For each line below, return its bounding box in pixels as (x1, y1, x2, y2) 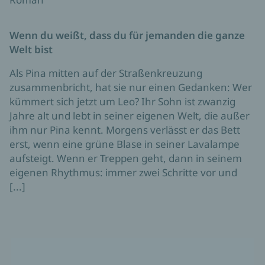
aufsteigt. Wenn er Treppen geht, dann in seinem (9, 151, 242, 166)
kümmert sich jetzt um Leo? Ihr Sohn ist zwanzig (9, 95, 235, 109)
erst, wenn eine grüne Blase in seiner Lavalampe (9, 137, 240, 151)
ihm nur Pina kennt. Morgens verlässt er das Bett (9, 123, 240, 137)
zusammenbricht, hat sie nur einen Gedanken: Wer (9, 80, 252, 95)
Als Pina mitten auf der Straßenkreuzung (9, 66, 202, 80)
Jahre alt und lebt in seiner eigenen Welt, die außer (9, 109, 250, 123)
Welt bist (9, 43, 53, 57)
